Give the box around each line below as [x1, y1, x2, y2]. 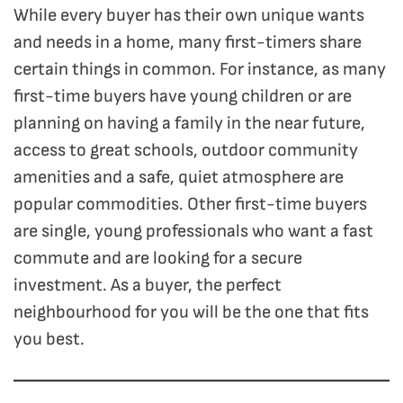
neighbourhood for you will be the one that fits [13, 300, 369, 323]
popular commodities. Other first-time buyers [13, 193, 367, 215]
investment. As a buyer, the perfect [13, 273, 282, 296]
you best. [13, 327, 88, 350]
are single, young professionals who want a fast [13, 219, 373, 242]
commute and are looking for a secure [13, 246, 302, 269]
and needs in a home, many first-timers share [13, 31, 362, 53]
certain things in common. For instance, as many [13, 58, 386, 80]
